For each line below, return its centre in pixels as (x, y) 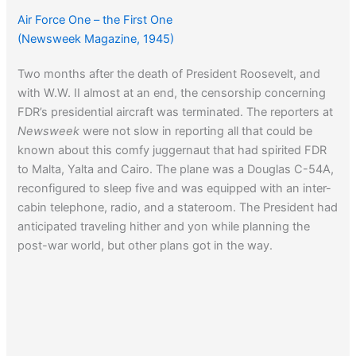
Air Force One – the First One (95, 19)
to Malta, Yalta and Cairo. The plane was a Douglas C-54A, (176, 169)
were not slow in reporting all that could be (196, 131)
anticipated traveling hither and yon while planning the (164, 226)
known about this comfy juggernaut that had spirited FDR (172, 150)
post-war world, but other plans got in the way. (145, 245)
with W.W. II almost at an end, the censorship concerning (172, 93)
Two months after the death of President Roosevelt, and (169, 74)
